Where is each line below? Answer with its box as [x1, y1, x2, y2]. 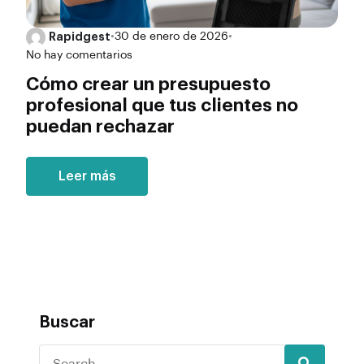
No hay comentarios [26, 49, 132, 61]
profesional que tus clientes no [26, 97, 298, 115]
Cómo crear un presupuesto [26, 76, 271, 94]
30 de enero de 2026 [115, 31, 228, 43]
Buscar [39, 314, 95, 331]
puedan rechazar [26, 118, 175, 136]
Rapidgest [49, 31, 110, 43]
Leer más [58, 170, 116, 184]
